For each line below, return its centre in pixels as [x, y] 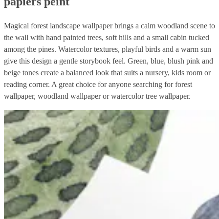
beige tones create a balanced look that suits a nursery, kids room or [107, 72]
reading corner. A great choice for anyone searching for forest [98, 84]
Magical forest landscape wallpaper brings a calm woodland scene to [109, 25]
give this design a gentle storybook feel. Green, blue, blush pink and [109, 61]
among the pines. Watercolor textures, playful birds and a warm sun [108, 49]
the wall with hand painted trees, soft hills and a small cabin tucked [107, 37]
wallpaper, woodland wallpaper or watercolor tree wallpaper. [97, 96]
